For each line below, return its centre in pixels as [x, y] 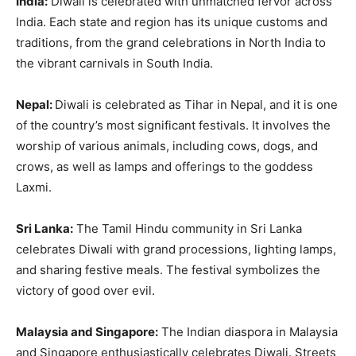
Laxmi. [34, 188]
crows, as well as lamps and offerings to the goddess [164, 167]
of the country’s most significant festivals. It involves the [173, 126]
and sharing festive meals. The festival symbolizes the [168, 270]
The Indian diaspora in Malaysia [248, 332]
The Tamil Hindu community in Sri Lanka [188, 229]
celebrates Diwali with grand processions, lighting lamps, [176, 250]
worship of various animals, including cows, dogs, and [167, 146]
